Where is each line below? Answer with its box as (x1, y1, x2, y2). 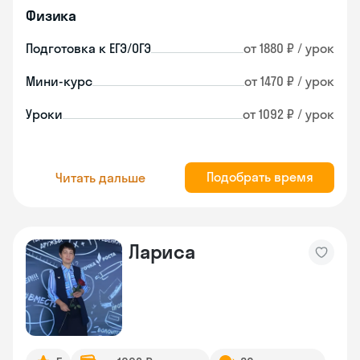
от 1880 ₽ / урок (243, 40, 334, 56)
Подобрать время (206, 169, 313, 185)
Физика (26, 6, 77, 25)
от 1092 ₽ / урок (243, 106, 334, 122)
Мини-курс (26, 73, 92, 89)
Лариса (129, 239, 195, 264)
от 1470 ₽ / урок (244, 73, 334, 89)
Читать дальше (55, 169, 145, 186)
